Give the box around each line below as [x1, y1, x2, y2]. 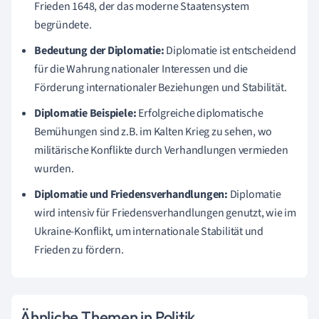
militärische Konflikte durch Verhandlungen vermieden [34, 142, 288, 158]
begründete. [34, 16, 92, 33]
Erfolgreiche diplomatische [136, 105, 263, 121]
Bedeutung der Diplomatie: [34, 42, 164, 58]
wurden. [34, 160, 74, 177]
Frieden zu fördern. [34, 241, 124, 258]
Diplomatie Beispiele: [34, 105, 137, 121]
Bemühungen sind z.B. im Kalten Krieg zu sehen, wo [34, 123, 273, 140]
